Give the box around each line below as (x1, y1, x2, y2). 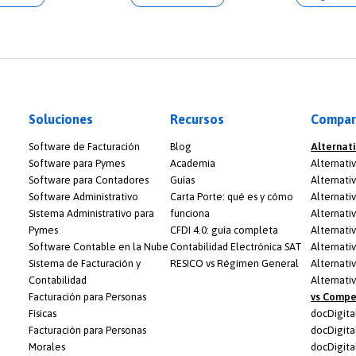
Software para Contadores (29, 173, 149, 186)
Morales (29, 340, 66, 353)
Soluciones (29, 111, 94, 126)
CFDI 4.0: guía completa (169, 223, 278, 236)
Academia (169, 157, 215, 169)
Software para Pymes (29, 157, 126, 169)
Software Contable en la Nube (29, 240, 169, 253)
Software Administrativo (29, 190, 139, 203)
